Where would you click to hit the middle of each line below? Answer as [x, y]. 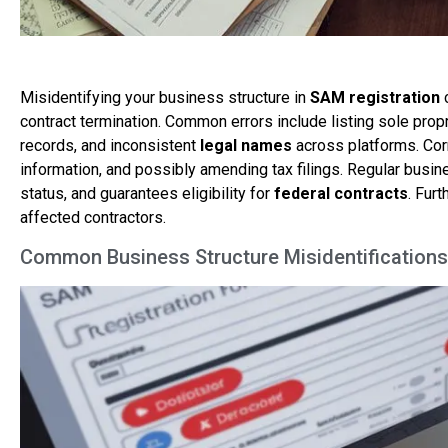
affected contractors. [93, 217]
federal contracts [341, 193]
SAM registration [375, 97]
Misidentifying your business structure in [165, 97]
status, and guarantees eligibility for [147, 193]
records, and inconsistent [110, 145]
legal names [246, 145]
